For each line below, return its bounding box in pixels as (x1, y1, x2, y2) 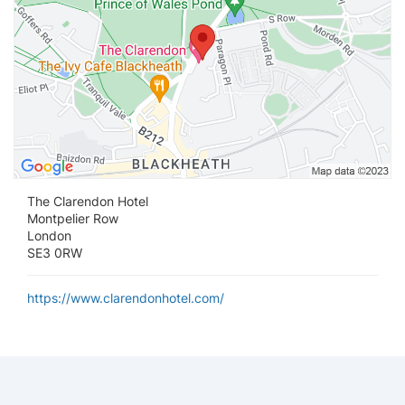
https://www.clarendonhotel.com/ (27, 290, 224, 306)
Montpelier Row (27, 211, 118, 227)
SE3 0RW (27, 245, 82, 261)
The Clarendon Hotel (27, 193, 148, 210)
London (27, 228, 71, 244)
